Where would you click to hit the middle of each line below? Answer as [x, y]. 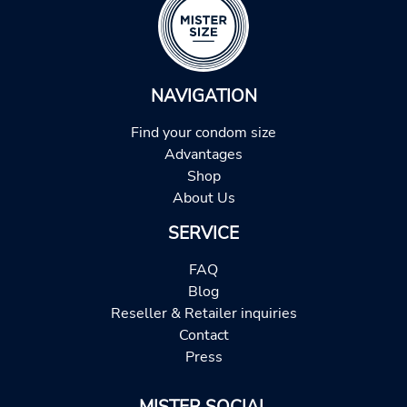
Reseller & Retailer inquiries [203, 313]
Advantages [203, 154]
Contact [203, 335]
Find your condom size [203, 133]
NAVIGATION [203, 96]
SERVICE [203, 233]
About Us [203, 198]
